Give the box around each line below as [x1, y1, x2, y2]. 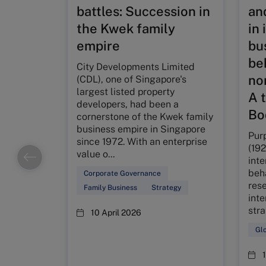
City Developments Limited [77, 61, 195, 72]
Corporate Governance [84, 169, 161, 178]
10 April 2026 [91, 208, 141, 217]
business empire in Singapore [77, 123, 205, 135]
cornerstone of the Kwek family [77, 111, 213, 122]
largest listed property [77, 86, 175, 97]
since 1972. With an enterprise [77, 136, 207, 147]
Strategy [151, 183, 181, 192]
